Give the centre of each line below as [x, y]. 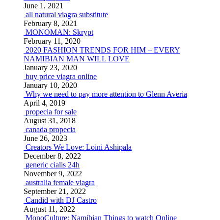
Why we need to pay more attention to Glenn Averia [106, 94]
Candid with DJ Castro [61, 200]
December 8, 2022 [52, 156]
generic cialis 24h [53, 165]
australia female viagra [60, 182]
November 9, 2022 [53, 174]
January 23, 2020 [50, 68]
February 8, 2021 [50, 23]
